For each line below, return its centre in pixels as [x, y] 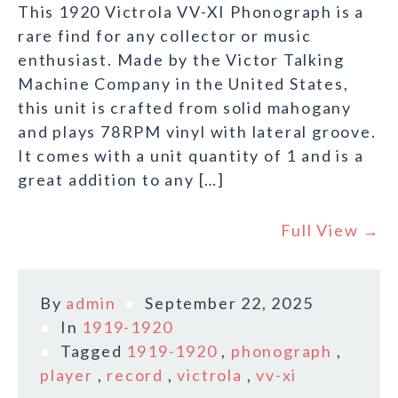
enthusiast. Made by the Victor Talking [181, 60]
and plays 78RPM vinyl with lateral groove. [197, 132]
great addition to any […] [122, 180]
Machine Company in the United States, [183, 84]
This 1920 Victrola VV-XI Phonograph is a [191, 12]
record [135, 375]
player [67, 375]
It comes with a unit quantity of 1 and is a [191, 156]
